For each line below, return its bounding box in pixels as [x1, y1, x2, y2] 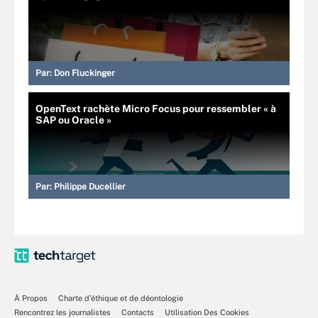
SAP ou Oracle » [35, 114, 111, 126]
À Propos [14, 294, 48, 302]
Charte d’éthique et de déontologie [58, 294, 183, 302]
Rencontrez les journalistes [14, 308, 111, 317]
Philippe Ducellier [54, 182, 126, 192]
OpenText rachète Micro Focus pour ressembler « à [35, 103, 276, 114]
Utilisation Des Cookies [165, 308, 249, 317]
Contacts [121, 308, 154, 317]
